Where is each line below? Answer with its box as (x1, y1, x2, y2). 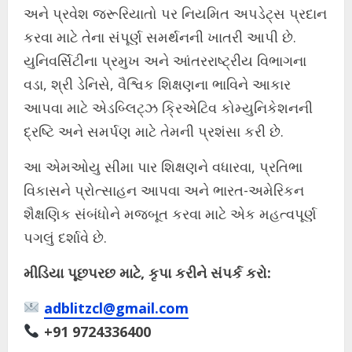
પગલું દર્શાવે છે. (24, 227, 107, 247)
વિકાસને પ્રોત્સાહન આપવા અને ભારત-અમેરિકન (24, 180, 304, 200)
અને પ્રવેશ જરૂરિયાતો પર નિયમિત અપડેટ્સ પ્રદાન (24, 3, 327, 23)
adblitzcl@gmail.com (43, 298, 189, 317)
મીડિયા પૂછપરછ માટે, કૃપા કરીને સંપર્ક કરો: (24, 262, 271, 282)
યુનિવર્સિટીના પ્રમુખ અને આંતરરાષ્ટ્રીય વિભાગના (24, 50, 306, 70)
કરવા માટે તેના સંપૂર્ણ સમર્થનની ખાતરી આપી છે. (24, 27, 296, 46)
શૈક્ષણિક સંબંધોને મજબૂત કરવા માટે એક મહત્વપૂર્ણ (24, 203, 317, 223)
